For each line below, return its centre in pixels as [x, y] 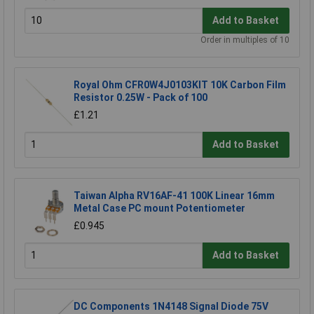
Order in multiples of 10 [245, 40]
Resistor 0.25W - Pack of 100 [141, 97]
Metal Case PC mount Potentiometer [159, 208]
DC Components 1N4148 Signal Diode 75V [171, 306]
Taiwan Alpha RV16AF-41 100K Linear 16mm [174, 195]
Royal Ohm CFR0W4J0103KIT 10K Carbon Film [180, 84]
